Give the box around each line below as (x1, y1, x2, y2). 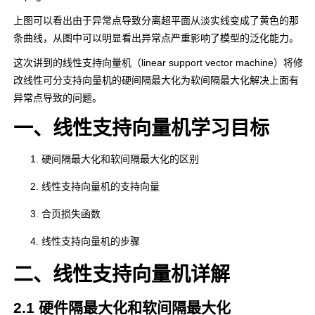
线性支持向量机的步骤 (41, 236, 140, 247)
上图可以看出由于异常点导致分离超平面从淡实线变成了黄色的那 (13, 15, 299, 26)
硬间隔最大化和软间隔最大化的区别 (41, 153, 199, 165)
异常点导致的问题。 (13, 92, 102, 103)
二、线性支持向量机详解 (13, 264, 230, 285)
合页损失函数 (41, 208, 101, 219)
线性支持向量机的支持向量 (41, 181, 160, 192)
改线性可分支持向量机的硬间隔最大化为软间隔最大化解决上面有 (13, 75, 299, 86)
